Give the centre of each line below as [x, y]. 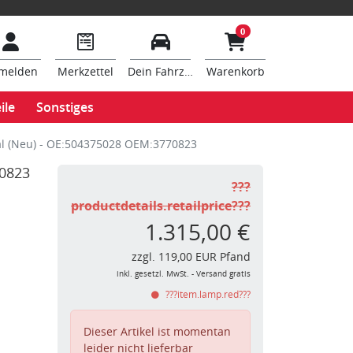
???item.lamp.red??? [207, 294]
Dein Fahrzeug [166, 71]
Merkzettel [85, 71]
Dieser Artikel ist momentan [157, 331]
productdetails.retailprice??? [161, 206]
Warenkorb [235, 71]
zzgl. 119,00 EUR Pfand [191, 256]
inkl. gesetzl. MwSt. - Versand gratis [184, 274]
